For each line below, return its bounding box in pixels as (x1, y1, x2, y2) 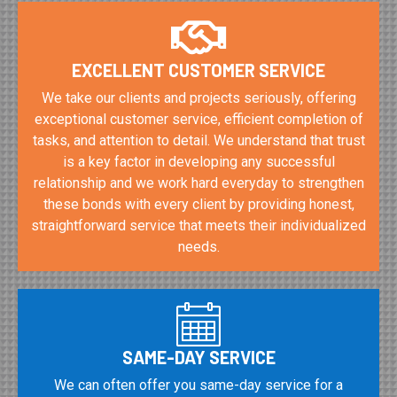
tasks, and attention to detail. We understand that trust (32, 131, 365, 149)
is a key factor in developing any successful (62, 152, 335, 170)
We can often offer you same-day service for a (54, 376, 343, 393)
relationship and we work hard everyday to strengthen (33, 174, 364, 191)
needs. (177, 237, 220, 255)
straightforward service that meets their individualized (31, 216, 366, 234)
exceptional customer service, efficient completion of (34, 110, 363, 128)
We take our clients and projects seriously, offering (41, 89, 356, 106)
